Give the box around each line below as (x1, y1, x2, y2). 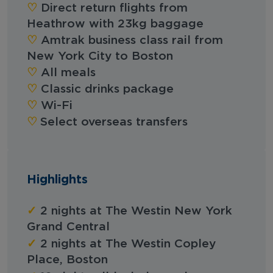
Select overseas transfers (40, 116, 188, 128)
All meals (37, 66, 96, 79)
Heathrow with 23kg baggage (27, 18, 204, 30)
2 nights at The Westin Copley (37, 238, 216, 250)
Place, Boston (27, 253, 108, 266)
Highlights (27, 171, 88, 185)
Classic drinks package (37, 83, 174, 95)
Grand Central (27, 221, 110, 233)
